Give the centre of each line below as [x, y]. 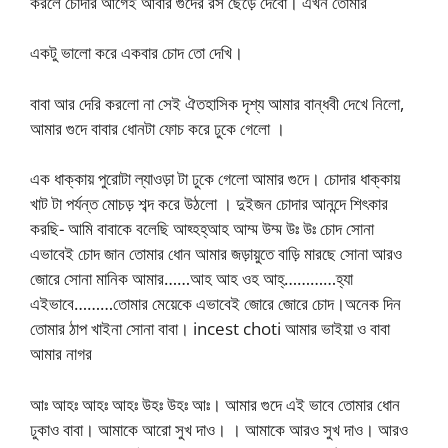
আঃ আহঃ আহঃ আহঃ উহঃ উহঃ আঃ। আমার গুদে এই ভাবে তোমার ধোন [215, 404]
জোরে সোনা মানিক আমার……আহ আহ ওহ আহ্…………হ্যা [191, 279]
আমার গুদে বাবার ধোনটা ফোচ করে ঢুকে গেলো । [157, 128]
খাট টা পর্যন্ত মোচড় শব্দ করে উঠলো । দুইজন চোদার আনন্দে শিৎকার [209, 204]
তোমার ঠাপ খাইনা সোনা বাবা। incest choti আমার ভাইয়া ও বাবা [210, 329]
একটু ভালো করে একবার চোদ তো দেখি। [136, 53]
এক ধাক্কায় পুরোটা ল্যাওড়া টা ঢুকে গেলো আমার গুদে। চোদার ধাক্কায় [215, 179]
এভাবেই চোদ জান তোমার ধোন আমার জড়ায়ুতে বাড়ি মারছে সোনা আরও [216, 254]
